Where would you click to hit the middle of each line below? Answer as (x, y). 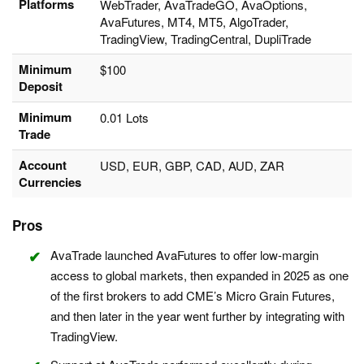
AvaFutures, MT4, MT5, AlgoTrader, (194, 22)
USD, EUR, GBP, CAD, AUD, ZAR (192, 166)
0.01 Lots (124, 118)
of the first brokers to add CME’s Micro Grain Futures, (193, 296)
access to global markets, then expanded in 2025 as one (199, 275)
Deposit (41, 87)
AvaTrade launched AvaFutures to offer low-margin (184, 255)
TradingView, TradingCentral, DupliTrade (206, 39)
